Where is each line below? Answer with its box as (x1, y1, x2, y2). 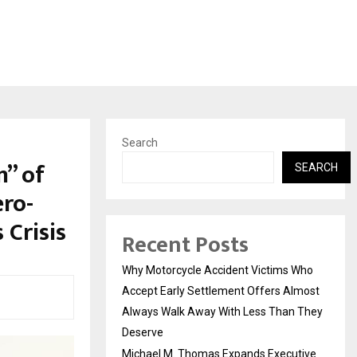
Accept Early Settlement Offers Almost (122, 284, 320, 297)
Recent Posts (122, 226, 249, 264)
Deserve (122, 325, 163, 339)
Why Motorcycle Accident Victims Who (122, 263, 313, 277)
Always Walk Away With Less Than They (122, 304, 323, 318)
